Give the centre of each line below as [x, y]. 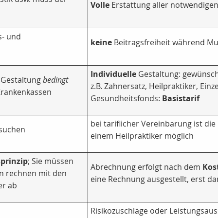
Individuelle [113, 74]
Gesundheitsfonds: [126, 99]
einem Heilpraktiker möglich [142, 136]
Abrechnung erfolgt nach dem [146, 167]
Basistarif [181, 99]
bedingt [55, 80]
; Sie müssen [51, 161]
